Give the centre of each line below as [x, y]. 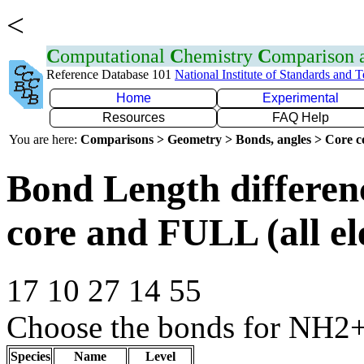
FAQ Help [301, 117]
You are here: [45, 139]
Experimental [301, 98]
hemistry [221, 56]
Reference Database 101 [110, 74]
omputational [115, 56]
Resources [133, 117]
